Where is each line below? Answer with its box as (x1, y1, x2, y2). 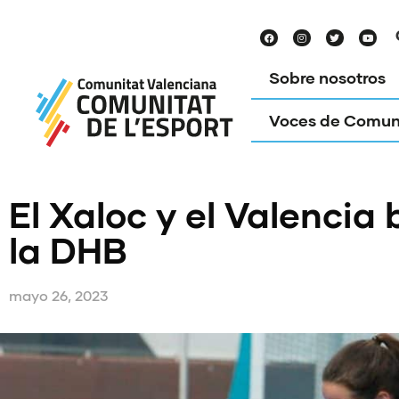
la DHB (9, 228, 127, 271)
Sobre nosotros (269, 68, 387, 87)
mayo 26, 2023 (9, 287, 108, 304)
